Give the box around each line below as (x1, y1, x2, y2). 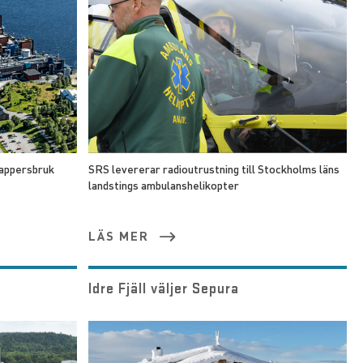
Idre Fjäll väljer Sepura (88, 278, 239, 297)
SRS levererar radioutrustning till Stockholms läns (88, 161, 340, 176)
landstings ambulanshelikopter (88, 177, 239, 192)
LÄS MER (88, 228, 149, 244)
